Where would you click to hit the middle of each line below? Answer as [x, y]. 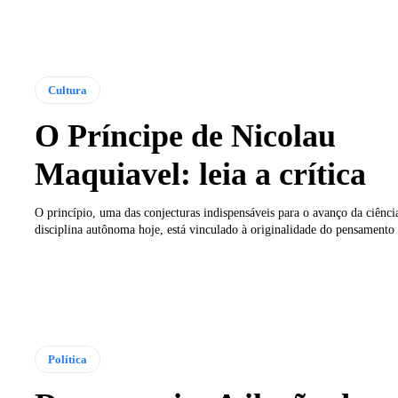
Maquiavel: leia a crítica [200, 174]
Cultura [67, 90]
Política [67, 359]
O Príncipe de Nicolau [185, 135]
